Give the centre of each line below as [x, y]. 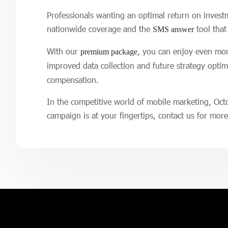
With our [64, 51]
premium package [109, 52]
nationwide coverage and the [100, 29]
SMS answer [173, 29]
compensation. [74, 80]
